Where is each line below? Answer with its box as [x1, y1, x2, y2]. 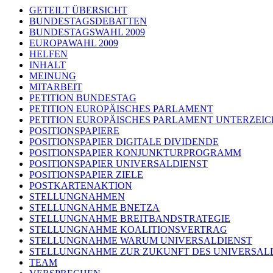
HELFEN [29, 48, 68, 59]
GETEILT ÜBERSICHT [29, 4, 127, 15]
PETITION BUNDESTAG [29, 92, 136, 103]
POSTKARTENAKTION [29, 180, 132, 191]
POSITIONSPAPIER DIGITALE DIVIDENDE [29, 136, 219, 147]
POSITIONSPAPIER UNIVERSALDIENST [29, 158, 208, 169]
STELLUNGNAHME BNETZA [29, 202, 160, 213]
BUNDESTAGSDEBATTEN [29, 15, 147, 26]
